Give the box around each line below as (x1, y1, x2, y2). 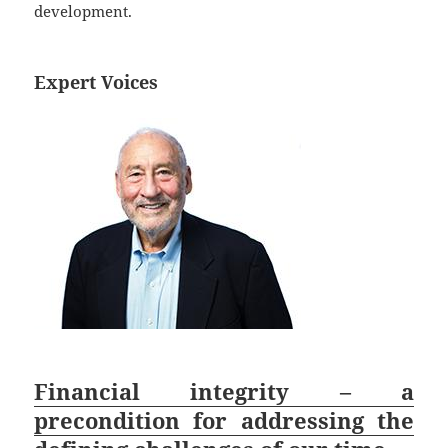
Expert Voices (34, 70, 159, 95)
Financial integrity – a (34, 376, 414, 407)
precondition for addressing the (34, 405, 414, 436)
